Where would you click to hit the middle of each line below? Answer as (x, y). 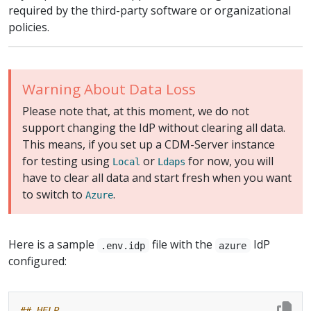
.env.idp (123, 245)
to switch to (54, 195)
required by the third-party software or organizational (150, 11)
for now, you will (229, 161)
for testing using (67, 161)
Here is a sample (53, 245)
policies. (29, 27)
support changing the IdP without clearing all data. (154, 128)
